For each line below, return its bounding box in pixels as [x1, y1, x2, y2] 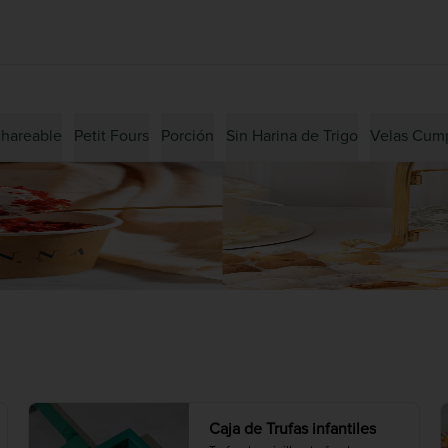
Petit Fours [74, 126, 149, 146]
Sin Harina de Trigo [226, 126, 358, 146]
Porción [161, 126, 214, 146]
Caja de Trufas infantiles [209, 419, 376, 439]
